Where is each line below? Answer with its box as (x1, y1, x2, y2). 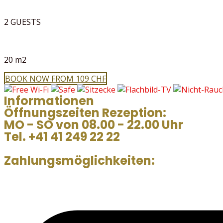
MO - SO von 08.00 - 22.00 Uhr (4, 116, 183, 133)
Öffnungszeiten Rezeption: (4, 104, 166, 121)
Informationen (4, 92, 94, 109)
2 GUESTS (4, 16, 41, 27)
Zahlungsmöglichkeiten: (4, 152, 155, 169)
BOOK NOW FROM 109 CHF (5, 73, 106, 84)
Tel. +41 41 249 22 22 (4, 128, 120, 145)
